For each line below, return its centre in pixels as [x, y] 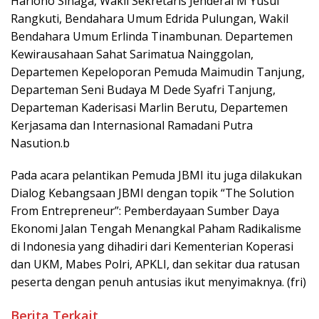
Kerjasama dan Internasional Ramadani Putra [132, 125]
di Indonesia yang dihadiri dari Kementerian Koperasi [152, 246]
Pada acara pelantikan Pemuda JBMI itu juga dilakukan [156, 175]
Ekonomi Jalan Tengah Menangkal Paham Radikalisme [156, 228]
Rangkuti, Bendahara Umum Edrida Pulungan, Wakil [150, 18]
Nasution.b [40, 143]
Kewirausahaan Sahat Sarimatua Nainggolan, [132, 54]
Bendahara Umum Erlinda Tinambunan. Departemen [152, 36]
